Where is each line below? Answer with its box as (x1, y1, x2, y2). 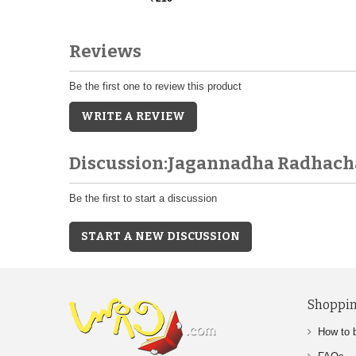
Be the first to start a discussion (69, 192, 217, 204)
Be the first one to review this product (69, 79, 242, 92)
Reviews (69, 40, 141, 62)
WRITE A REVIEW (81, 109, 185, 123)
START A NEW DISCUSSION (81, 229, 240, 243)
